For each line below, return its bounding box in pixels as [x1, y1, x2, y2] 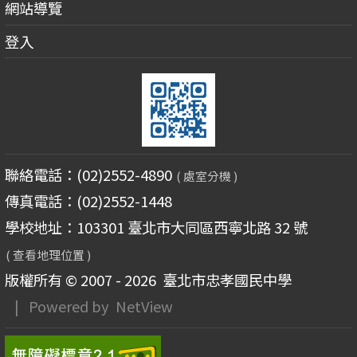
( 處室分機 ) [176, 167, 238, 184]
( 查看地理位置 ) [6, 246, 92, 264]
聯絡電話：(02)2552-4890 [4, 164, 175, 185]
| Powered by [4, 296, 116, 317]
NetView [115, 296, 173, 317]
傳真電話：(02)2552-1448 [4, 190, 172, 212]
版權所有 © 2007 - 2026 [4, 269, 156, 291]
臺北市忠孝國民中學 [155, 269, 292, 291]
